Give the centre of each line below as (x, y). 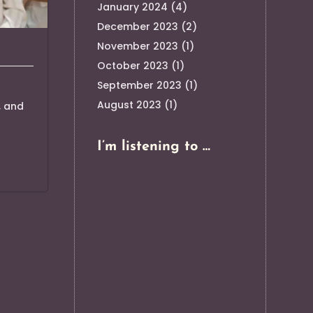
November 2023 (137, 46)
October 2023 (132, 65)
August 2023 (129, 104)
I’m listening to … (153, 146)
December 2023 (137, 26)
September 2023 (139, 85)
